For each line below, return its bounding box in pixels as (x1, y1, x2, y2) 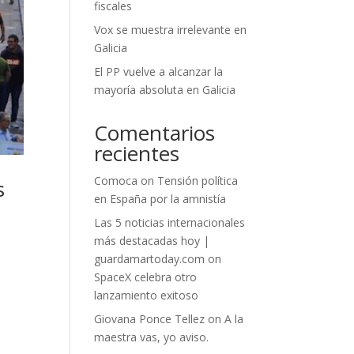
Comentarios (94, 119, 216, 147)
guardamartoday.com (94, 251, 205, 266)
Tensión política (157, 173, 239, 188)
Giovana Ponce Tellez (94, 311, 205, 326)
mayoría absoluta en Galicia (94, 82, 236, 97)
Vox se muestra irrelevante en (94, 22, 247, 37)
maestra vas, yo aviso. (94, 330, 209, 345)
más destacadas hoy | (94, 233, 210, 248)
